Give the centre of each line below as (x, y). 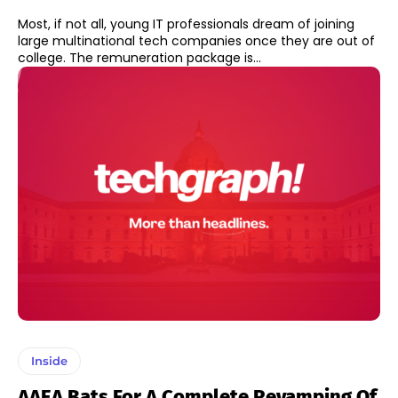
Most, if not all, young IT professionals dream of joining (186, 24)
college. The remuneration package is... (139, 58)
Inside (49, 360)
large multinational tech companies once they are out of (196, 41)
